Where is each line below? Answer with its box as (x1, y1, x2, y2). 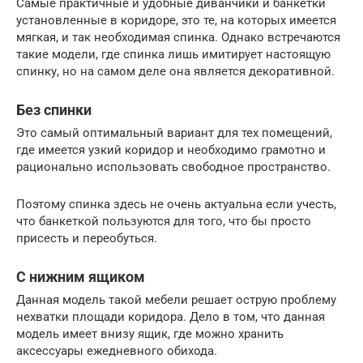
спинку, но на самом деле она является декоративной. (16, 63, 335, 79)
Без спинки (16, 100, 92, 118)
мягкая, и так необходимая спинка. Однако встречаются (16, 29, 340, 45)
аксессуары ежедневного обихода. (16, 343, 217, 358)
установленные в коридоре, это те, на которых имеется (16, 12, 336, 28)
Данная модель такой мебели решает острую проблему (16, 292, 336, 307)
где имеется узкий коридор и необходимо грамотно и (16, 142, 326, 157)
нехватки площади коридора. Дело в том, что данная (16, 309, 325, 324)
